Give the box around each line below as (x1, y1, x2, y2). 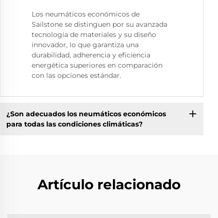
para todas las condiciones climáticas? (6, 119, 143, 128)
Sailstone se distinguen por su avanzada (32, 20, 167, 29)
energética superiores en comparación (32, 61, 163, 70)
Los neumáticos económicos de (32, 10, 140, 19)
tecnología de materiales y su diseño (32, 30, 156, 39)
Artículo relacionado (37, 176, 181, 193)
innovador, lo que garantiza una (32, 40, 139, 50)
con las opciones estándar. (32, 71, 121, 80)
